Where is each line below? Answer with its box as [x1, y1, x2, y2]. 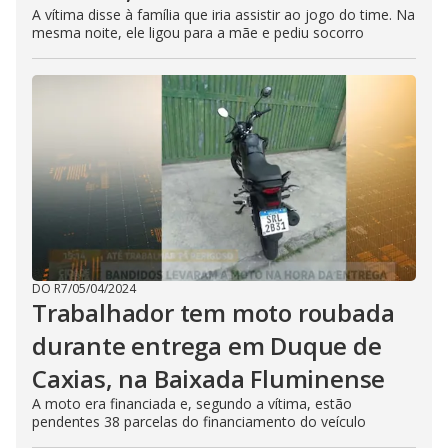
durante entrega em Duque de [32, 329, 382, 362]
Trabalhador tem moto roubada [32, 296, 395, 329]
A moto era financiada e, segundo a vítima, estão [32, 394, 352, 413]
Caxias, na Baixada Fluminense [32, 362, 386, 395]
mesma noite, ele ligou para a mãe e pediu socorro [32, 23, 364, 42]
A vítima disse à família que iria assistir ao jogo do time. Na [32, 5, 415, 24]
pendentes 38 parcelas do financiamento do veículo [32, 412, 366, 431]
